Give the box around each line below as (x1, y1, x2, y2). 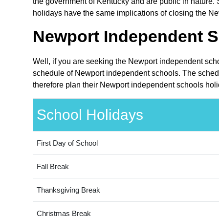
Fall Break (36, 162, 69, 171)
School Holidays (36, 107, 143, 123)
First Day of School (36, 139, 98, 148)
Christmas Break (36, 209, 91, 218)
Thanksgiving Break (36, 186, 100, 195)
